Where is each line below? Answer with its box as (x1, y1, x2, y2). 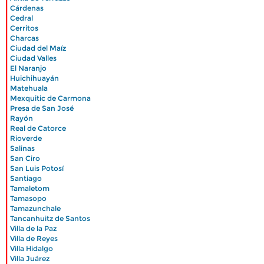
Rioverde (10, 134, 42, 143)
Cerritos (10, 24, 38, 32)
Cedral (10, 14, 33, 22)
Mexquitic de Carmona (10, 94, 91, 103)
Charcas (10, 34, 39, 42)
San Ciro (10, 154, 40, 163)
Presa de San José (10, 104, 74, 113)
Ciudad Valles (10, 54, 57, 62)
